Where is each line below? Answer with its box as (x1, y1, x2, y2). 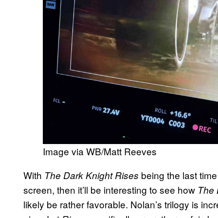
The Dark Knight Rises (44, 168, 139, 182)
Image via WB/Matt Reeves (43, 144, 157, 158)
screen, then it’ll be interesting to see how (23, 182, 198, 196)
